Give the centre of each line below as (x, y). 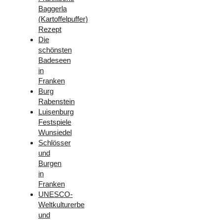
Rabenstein (56, 101)
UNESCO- (55, 194)
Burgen (50, 163)
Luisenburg (56, 111)
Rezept (50, 29)
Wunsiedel (55, 132)
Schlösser (55, 142)
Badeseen (55, 60)
